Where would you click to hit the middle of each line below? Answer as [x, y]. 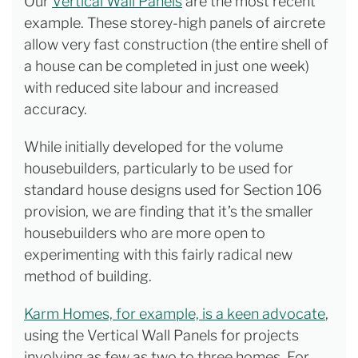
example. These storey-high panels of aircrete [175, 22]
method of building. [88, 276]
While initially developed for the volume [153, 146]
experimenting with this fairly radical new [158, 254]
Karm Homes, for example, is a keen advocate [175, 313]
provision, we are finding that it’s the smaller [169, 211]
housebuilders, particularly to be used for [159, 168]
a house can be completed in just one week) [167, 66]
